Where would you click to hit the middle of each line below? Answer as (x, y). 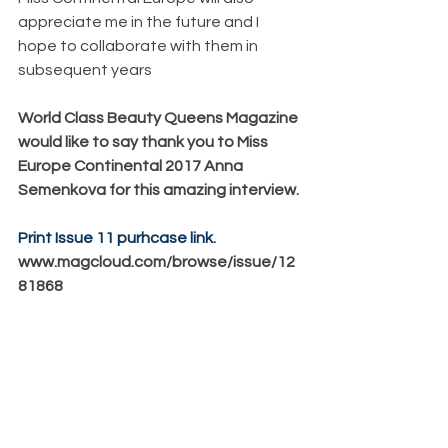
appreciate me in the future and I (140, 21)
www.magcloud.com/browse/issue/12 (156, 261)
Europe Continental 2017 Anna (132, 165)
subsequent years (85, 69)
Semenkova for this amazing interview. (158, 189)
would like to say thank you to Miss (144, 141)
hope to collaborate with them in (139, 45)
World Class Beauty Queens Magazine (159, 117)
